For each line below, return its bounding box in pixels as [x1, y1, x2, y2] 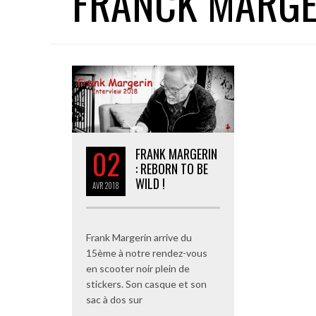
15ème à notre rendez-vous [86, 246, 207, 259]
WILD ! [135, 174, 165, 193]
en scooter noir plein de [86, 262, 190, 274]
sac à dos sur [86, 293, 142, 305]
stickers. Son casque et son [86, 277, 207, 290]
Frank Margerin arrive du [86, 231, 192, 243]
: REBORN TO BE [135, 159, 208, 178]
